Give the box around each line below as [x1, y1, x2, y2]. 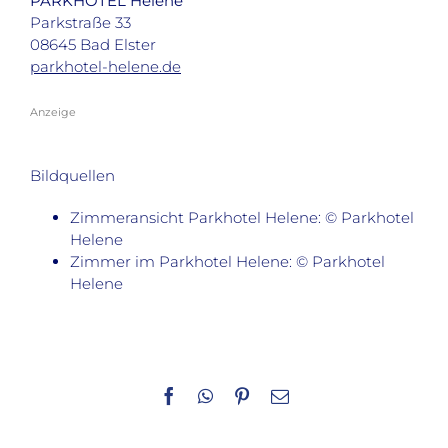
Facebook [176, 385, 247, 404]
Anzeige [30, 104, 76, 119]
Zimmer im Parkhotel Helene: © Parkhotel [70, 252, 385, 272]
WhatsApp [211, 385, 289, 404]
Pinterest [249, 385, 313, 404]
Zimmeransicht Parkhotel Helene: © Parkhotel [70, 208, 414, 228]
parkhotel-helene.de [30, 57, 181, 77]
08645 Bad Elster [30, 35, 156, 55]
